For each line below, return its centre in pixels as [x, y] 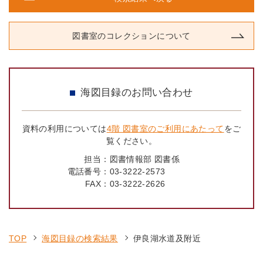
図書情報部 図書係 [145, 159]
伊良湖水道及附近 [167, 238]
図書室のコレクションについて [131, 36]
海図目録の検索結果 [80, 238]
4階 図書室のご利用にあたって [165, 129]
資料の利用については [64, 129]
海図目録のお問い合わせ [137, 92]
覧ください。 [131, 141]
